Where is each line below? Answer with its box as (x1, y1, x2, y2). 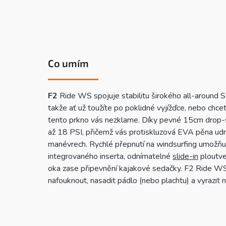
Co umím (48, 56, 89, 69)
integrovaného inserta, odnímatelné (48, 150, 173, 162)
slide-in (173, 150, 198, 162)
